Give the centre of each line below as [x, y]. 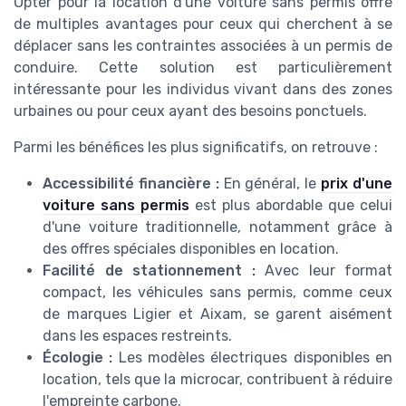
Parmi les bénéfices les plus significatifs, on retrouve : [196, 148]
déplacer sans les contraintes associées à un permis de [203, 46]
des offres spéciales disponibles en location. [191, 249]
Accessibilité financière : [131, 184]
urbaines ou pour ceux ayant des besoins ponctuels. [190, 111]
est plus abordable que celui [291, 206]
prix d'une [357, 184]
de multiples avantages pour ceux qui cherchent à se [203, 24]
